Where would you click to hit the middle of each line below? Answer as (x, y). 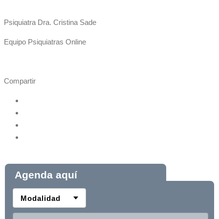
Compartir (20, 81)
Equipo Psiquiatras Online (45, 42)
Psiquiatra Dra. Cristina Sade (50, 22)
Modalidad (41, 198)
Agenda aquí (46, 175)
